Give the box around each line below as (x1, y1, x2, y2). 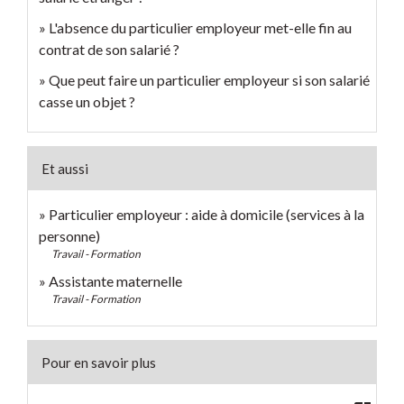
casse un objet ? (39, 92, 135, 110)
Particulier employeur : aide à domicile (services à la (49, 205, 364, 223)
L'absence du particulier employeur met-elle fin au (49, 18, 352, 36)
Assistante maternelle (49, 271, 182, 289)
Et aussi (41, 160, 88, 177)
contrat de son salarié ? (39, 40, 179, 58)
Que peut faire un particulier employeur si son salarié (49, 70, 370, 88)
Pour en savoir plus (41, 353, 156, 371)
